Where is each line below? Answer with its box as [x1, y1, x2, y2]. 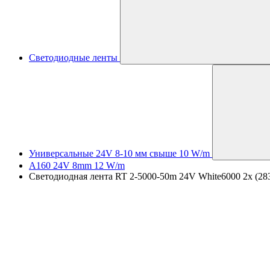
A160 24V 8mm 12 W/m [29, 160, 125, 171]
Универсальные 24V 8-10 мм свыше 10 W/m [29, 148, 210, 159]
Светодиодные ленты [29, 52, 118, 63]
